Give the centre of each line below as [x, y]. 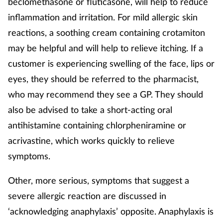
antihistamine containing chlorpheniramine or [97, 125]
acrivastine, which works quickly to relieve [91, 140]
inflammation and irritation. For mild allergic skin [103, 17]
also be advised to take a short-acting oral [90, 109]
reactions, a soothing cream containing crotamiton [107, 32]
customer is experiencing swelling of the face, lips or [111, 63]
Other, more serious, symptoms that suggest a [99, 180]
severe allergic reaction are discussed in [87, 195]
